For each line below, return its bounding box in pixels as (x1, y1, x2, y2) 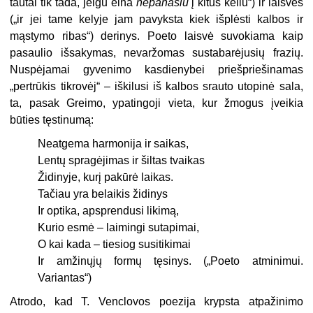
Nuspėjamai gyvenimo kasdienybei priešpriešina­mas (10, 64, 303, 76)
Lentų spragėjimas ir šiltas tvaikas (38, 154, 205, 167)
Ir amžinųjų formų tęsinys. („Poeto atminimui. (38, 255, 303, 268)
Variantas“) (38, 272, 92, 284)
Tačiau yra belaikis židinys (38, 188, 168, 201)
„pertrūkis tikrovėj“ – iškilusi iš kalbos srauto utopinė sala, (10, 80, 303, 93)
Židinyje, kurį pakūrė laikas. (38, 171, 174, 184)
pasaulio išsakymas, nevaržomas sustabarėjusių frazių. (10, 47, 303, 59)
